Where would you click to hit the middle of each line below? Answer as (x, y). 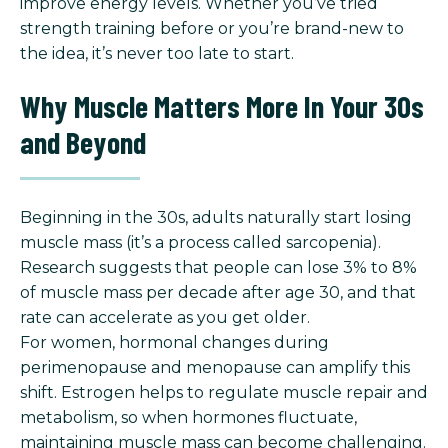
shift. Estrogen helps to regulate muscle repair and (224, 393)
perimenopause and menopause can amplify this (215, 368)
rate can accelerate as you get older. (165, 318)
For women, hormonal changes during (174, 343)
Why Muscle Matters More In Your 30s (222, 106)
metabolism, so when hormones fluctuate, (188, 418)
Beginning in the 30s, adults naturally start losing (216, 218)
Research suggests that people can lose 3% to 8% (218, 268)
